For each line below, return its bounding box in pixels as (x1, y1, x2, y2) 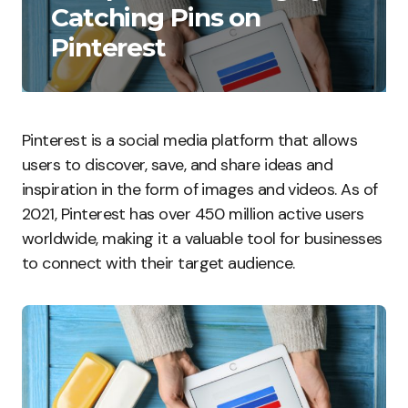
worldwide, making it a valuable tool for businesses (22, 228, 382, 250)
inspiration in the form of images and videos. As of (22, 178, 378, 200)
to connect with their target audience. (22, 252, 295, 274)
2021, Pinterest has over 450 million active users (22, 203, 364, 225)
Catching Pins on (51, 2, 261, 33)
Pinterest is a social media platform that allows (22, 129, 358, 151)
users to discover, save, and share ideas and (22, 154, 333, 176)
